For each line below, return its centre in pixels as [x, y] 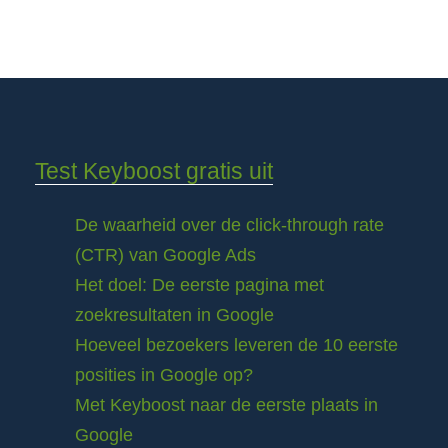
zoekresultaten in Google [174, 315]
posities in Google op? [164, 375]
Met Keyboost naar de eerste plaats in [226, 405]
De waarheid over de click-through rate [229, 225]
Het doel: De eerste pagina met [199, 285]
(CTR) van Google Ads [165, 255]
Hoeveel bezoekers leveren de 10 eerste [236, 345]
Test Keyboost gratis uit [154, 171]
